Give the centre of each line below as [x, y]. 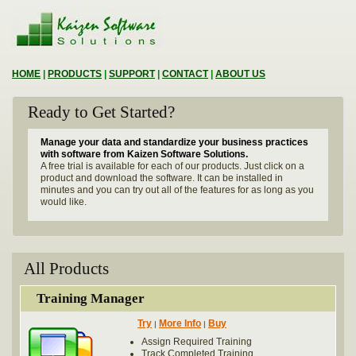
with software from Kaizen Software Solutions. [144, 154]
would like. [64, 202]
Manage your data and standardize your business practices [174, 142]
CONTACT [185, 74]
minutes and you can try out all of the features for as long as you [177, 190]
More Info [180, 323]
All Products [66, 269]
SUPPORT [132, 74]
